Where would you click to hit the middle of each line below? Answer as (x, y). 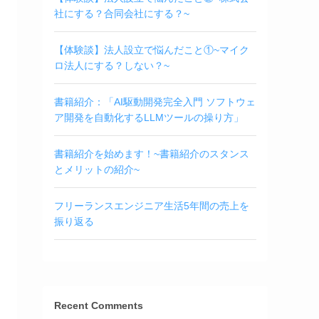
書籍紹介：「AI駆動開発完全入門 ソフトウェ (155, 101)
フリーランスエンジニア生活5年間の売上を (152, 205)
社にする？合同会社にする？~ (122, 13)
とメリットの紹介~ (97, 169)
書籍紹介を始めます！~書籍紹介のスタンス (152, 153)
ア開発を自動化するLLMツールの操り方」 (149, 117)
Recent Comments (99, 305)
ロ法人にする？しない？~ (112, 65)
